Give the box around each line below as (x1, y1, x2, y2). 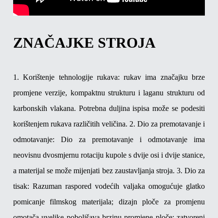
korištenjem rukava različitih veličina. (13, 119, 127, 128)
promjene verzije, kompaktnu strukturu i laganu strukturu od (13, 88, 205, 97)
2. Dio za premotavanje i (129, 119, 205, 128)
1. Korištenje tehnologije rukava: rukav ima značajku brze (13, 73, 205, 81)
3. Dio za (176, 166, 205, 175)
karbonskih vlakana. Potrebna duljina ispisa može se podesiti (13, 104, 205, 112)
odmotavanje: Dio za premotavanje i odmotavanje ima (13, 135, 205, 144)
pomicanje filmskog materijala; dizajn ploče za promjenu (13, 197, 205, 206)
